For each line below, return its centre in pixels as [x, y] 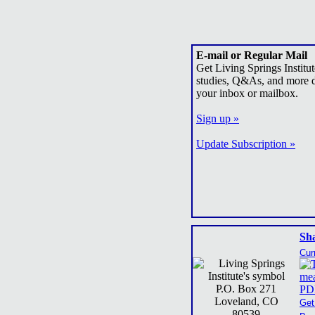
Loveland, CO [246, 301]
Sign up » [218, 118]
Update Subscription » [246, 144]
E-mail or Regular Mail [252, 55]
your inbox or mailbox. [247, 93]
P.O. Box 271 [246, 289]
